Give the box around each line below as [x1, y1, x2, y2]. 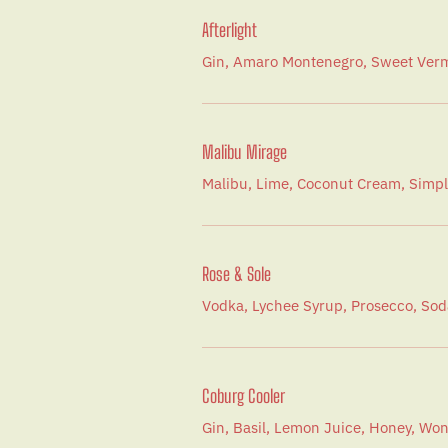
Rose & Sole [202, 262, 271, 285]
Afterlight [202, 18, 257, 41]
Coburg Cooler [202, 384, 285, 407]
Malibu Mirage [202, 140, 287, 163]
